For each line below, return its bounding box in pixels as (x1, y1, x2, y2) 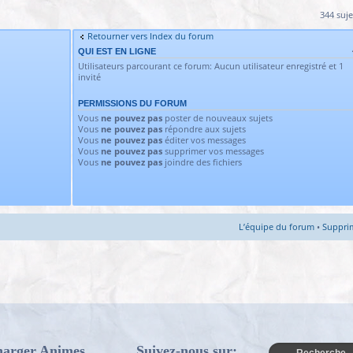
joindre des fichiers (162, 156, 242, 168)
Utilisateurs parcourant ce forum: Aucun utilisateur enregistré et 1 (78, 60, 344, 72)
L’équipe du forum (239, 221, 314, 232)
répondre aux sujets (162, 123, 246, 135)
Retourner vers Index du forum (87, 30, 214, 42)
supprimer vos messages (162, 145, 264, 157)
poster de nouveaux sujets (162, 112, 273, 124)
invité (78, 71, 101, 83)
